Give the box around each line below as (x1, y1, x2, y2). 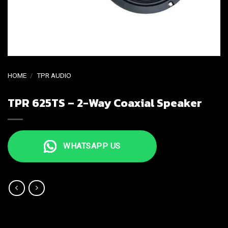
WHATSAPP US (56, 141, 121, 151)
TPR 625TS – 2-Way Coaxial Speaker (8, 94, 202, 111)
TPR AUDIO (37, 71, 72, 79)
